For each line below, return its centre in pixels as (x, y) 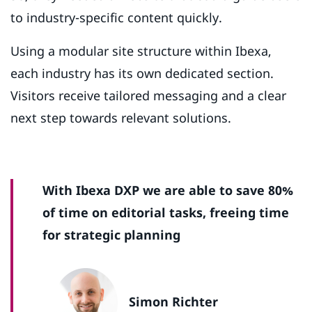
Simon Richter (173, 302)
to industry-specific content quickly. (118, 18)
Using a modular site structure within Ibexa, (141, 51)
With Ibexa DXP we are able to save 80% (168, 190)
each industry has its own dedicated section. (142, 73)
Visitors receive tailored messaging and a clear (148, 96)
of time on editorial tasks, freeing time (166, 213)
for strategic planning (111, 235)
